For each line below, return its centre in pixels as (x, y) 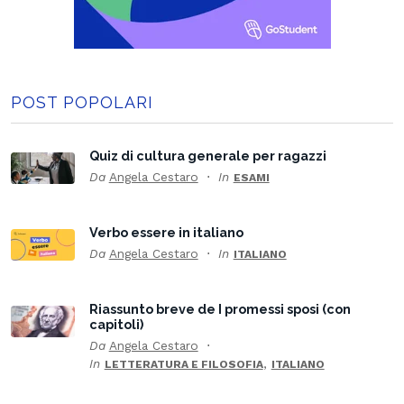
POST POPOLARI (82, 102)
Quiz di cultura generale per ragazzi (207, 155)
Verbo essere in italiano (166, 232)
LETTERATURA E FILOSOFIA (184, 364)
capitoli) (116, 324)
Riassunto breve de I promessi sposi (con (220, 308)
